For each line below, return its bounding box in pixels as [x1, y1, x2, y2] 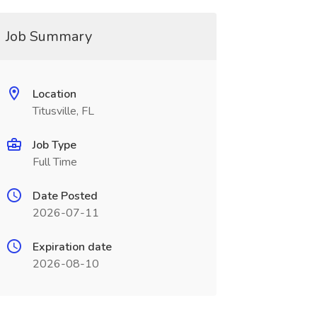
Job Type [32, 137, 76, 153]
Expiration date [32, 239, 112, 255]
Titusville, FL [32, 103, 94, 119]
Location [32, 86, 76, 102]
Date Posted [32, 188, 98, 204]
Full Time [32, 154, 77, 170]
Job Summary [5, 27, 92, 46]
